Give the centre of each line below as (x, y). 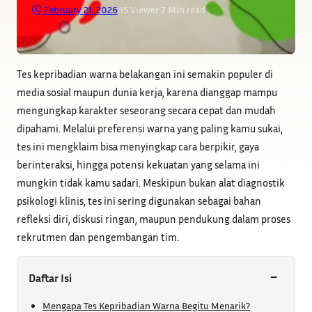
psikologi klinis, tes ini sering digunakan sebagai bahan (139, 201)
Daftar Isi (50, 278)
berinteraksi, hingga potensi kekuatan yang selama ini (138, 165)
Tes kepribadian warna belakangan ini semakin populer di (145, 74)
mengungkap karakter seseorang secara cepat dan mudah (146, 110)
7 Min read (183, 10)
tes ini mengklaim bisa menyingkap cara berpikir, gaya (138, 147)
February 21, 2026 (80, 10)
